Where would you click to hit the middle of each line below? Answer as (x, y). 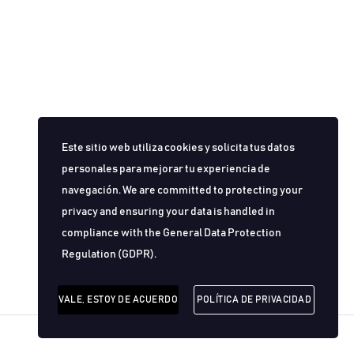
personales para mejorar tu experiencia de (166, 169)
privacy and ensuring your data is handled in (168, 212)
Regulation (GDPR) (108, 254)
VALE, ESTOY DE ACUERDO (118, 299)
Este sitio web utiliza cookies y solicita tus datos (178, 148)
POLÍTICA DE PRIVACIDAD (254, 299)
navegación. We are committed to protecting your (182, 190)
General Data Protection (222, 233)
